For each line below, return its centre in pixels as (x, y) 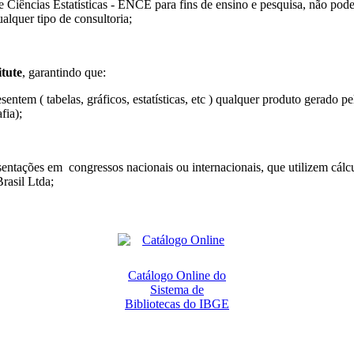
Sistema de (177, 290)
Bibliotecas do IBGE (177, 304)
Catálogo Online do (177, 276)
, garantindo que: (64, 73)
